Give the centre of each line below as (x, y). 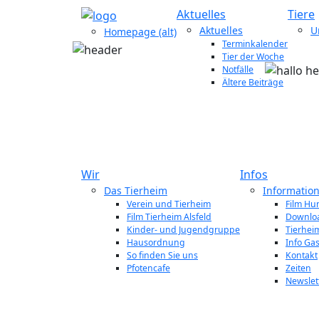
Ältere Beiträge (253, 82)
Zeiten (298, 268)
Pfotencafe (148, 268)
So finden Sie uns (162, 255)
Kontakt (302, 255)
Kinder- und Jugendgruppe (183, 230)
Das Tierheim (136, 190)
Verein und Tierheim (169, 204)
